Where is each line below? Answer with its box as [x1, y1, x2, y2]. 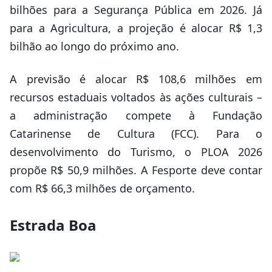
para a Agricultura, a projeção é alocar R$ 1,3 [10, 21, 262, 35]
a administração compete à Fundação [10, 108, 262, 123]
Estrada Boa [10, 215, 97, 235]
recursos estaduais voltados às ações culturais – [10, 90, 262, 104]
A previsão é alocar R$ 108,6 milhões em [10, 72, 262, 86]
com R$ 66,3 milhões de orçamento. [10, 181, 195, 195]
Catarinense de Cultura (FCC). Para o [10, 126, 262, 141]
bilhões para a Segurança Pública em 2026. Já [10, 2, 262, 17]
